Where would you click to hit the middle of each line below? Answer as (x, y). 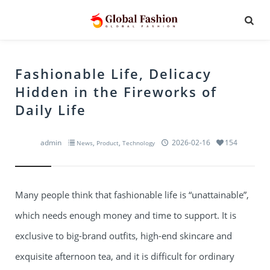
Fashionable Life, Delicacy (113, 74)
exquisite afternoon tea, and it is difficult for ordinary (125, 256)
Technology (138, 143)
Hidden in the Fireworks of (116, 92)
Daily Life (51, 110)
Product (107, 143)
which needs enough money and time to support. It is (126, 215)
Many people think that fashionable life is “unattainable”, (132, 195)
